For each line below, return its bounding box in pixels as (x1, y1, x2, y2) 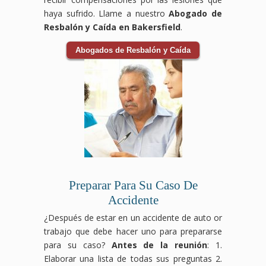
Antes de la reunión (111, 239, 208, 251)
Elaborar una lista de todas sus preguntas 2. (44, 252, 222, 264)
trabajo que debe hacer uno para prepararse (44, 225, 222, 237)
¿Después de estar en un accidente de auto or (44, 211, 222, 223)
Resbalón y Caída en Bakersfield (44, 21, 180, 33)
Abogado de (169, 7, 223, 19)
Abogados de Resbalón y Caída (75, 45, 191, 55)
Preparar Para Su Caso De (68, 178, 198, 192)
